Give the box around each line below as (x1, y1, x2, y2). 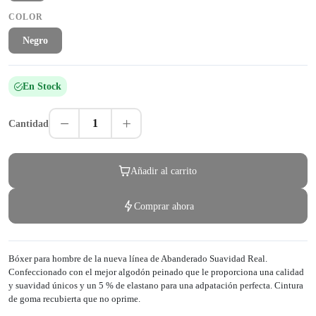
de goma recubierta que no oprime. (8, 293, 140, 305)
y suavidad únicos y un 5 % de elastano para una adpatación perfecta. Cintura (8, 280, 303, 291)
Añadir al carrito (130, 164, 197, 176)
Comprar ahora (133, 200, 194, 212)
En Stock (23, 81, 61, 92)
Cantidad (8, 118, 49, 129)
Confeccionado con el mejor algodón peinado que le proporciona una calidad (8, 267, 304, 278)
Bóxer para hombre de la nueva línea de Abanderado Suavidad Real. (8, 253, 267, 265)
